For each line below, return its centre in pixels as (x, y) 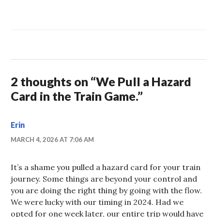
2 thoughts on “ (54, 81)
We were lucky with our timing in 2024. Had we (97, 202)
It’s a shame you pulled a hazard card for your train (106, 167)
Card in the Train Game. (74, 96)
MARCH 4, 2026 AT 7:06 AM (53, 139)
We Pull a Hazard (144, 81)
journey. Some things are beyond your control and (104, 178)
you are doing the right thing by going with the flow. (107, 190)
